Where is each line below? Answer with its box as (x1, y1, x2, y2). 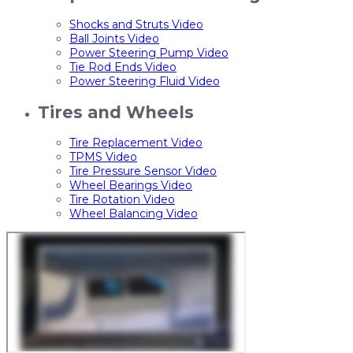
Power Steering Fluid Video (69, 74, 220, 89)
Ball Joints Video (69, 32, 159, 46)
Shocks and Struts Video (69, 17, 203, 32)
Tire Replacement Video (69, 136, 203, 150)
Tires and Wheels (38, 102, 194, 122)
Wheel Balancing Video (69, 206, 198, 221)
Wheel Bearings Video (69, 178, 192, 193)
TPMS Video (69, 150, 137, 165)
